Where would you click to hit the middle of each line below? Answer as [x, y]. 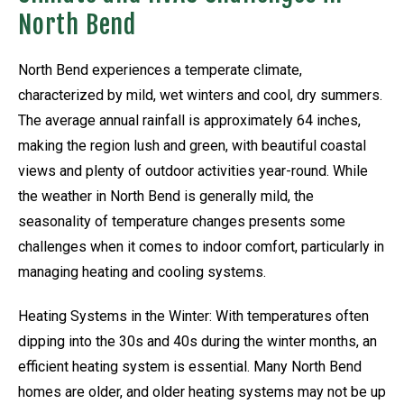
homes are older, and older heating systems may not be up [202, 392]
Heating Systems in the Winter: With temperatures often [193, 317]
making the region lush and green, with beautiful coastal [192, 146]
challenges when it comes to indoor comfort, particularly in [201, 247]
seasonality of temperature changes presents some [182, 222]
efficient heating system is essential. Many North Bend [190, 367]
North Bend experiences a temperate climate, [160, 70]
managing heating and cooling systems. [142, 272]
